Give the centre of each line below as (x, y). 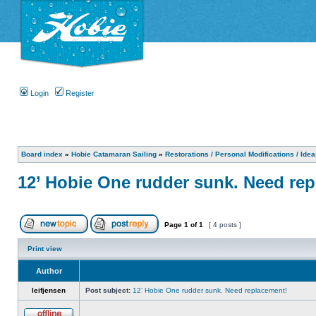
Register (79, 93)
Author (49, 271)
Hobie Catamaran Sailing (114, 154)
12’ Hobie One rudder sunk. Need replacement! (210, 291)
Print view (45, 249)
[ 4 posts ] (225, 225)
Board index (42, 154)
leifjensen (49, 291)
